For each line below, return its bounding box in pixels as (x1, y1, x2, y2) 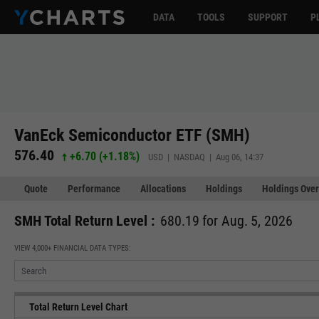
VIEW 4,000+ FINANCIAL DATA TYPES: (14, 244, 131, 253)
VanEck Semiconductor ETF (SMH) (14, 125, 250, 145)
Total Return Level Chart (29, 301, 127, 313)
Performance (68, 183, 120, 194)
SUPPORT (248, 11, 288, 23)
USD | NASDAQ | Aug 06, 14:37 (148, 151, 264, 162)
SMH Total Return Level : (14, 212, 155, 229)
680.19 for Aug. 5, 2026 (160, 212, 293, 229)
